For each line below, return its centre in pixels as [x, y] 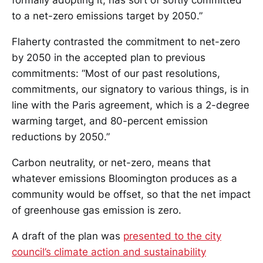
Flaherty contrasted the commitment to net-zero [126, 42]
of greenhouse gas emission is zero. [97, 210]
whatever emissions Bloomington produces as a [124, 178]
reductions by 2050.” [61, 137]
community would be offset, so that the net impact [131, 194]
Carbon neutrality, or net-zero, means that [111, 163]
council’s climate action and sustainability [109, 252]
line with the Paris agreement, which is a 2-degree [131, 105]
